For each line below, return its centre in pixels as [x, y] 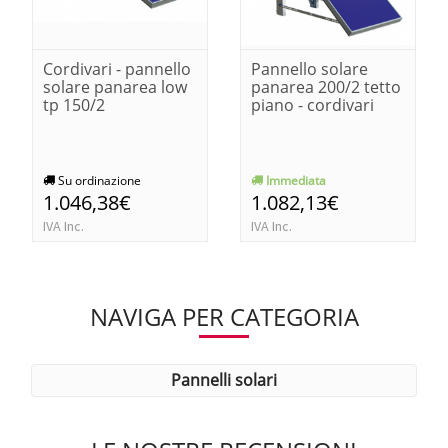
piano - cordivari [312, 104]
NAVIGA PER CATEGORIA [224, 316]
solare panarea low [115, 86]
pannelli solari [229, 379]
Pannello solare [309, 68]
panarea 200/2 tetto [326, 86]
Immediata [294, 180]
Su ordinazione [98, 180]
